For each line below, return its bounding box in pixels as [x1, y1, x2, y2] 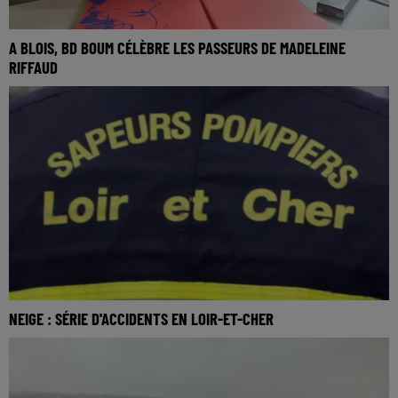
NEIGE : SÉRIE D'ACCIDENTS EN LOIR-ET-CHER [9, 308, 274, 329]
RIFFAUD [9, 57, 58, 78]
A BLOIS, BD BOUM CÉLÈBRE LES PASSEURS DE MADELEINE [9, 37, 346, 59]
